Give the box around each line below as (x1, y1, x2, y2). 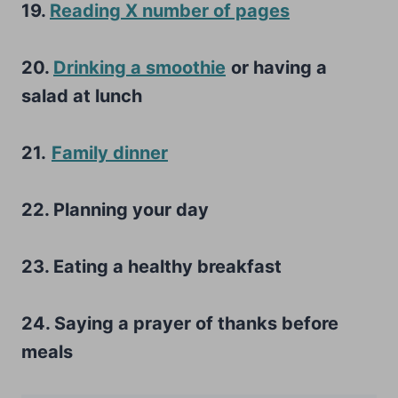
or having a (231, 56, 327, 78)
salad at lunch (21, 84, 142, 107)
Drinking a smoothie (53, 56, 226, 78)
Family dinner (52, 141, 168, 163)
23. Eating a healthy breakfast (21, 255, 282, 277)
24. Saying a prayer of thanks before (21, 312, 338, 334)
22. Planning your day (21, 198, 209, 220)
